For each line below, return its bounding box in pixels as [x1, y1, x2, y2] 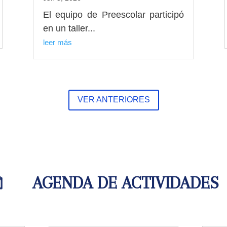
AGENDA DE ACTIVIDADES [32, 173, 219, 193]
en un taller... [43, 23, 95, 34]
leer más [43, 38, 72, 47]
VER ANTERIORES [77, 95, 150, 104]
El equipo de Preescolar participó [43, 10, 184, 20]
